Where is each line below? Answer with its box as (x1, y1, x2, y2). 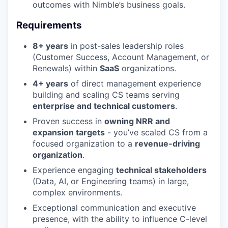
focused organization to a (33, 138, 135, 149)
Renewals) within (33, 63, 100, 74)
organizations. (119, 63, 176, 74)
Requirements (16, 19, 82, 31)
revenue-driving (135, 138, 200, 149)
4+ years (33, 78, 68, 89)
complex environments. (33, 187, 122, 198)
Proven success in (33, 116, 104, 127)
